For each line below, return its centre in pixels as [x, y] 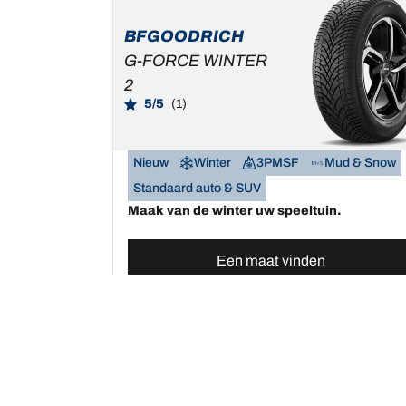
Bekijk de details [271, 304]
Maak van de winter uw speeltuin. [234, 211]
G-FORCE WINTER [196, 60]
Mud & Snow [360, 163]
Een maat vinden [271, 261]
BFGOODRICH [184, 36]
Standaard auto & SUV [197, 188]
